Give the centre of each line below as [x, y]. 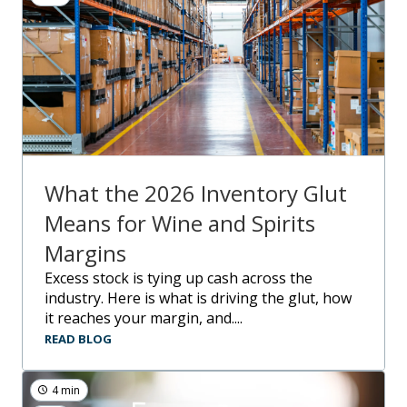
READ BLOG [78, 338]
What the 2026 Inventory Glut [196, 193]
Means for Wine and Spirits [180, 223]
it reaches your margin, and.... [144, 318]
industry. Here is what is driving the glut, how [198, 298]
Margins [85, 253]
